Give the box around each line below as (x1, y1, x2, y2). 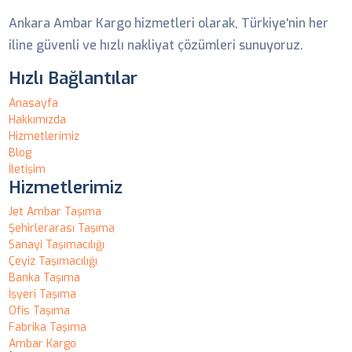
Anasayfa (9, 95, 59, 111)
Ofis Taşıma (9, 303, 71, 318)
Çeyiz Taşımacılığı (9, 254, 98, 269)
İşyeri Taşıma (9, 287, 77, 302)
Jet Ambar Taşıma (9, 204, 102, 219)
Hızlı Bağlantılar (9, 67, 138, 90)
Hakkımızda (9, 112, 67, 127)
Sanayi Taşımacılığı (9, 237, 105, 252)
